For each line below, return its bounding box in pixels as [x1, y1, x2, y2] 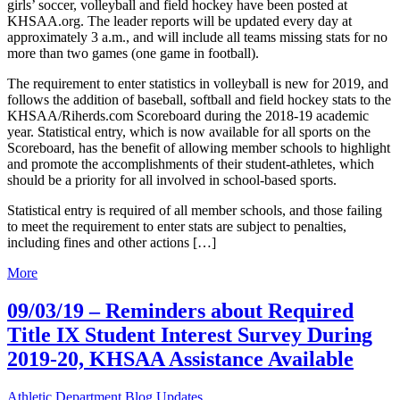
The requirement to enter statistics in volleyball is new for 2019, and [7, 76, 388, 92]
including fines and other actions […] [7, 235, 216, 251]
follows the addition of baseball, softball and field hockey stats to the [7, 92, 391, 108]
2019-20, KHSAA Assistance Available [7, 347, 354, 371]
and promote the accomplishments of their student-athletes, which [7, 156, 374, 172]
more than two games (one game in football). [7, 46, 259, 62]
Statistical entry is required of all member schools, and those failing [7, 203, 382, 219]
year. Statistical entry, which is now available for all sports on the [7, 124, 371, 140]
